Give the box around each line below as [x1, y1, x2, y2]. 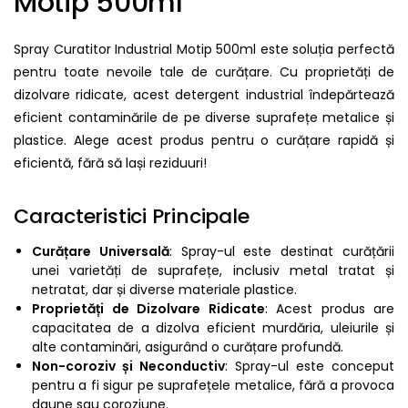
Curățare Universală [32, 241, 169, 260]
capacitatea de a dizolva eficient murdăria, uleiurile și [32, 318, 394, 337]
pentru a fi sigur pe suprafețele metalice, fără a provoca [32, 375, 394, 394]
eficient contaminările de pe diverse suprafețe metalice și [14, 108, 394, 127]
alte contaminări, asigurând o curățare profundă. [32, 337, 343, 356]
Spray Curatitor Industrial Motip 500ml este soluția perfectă [14, 40, 394, 59]
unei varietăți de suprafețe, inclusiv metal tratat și [32, 260, 394, 280]
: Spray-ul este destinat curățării [168, 241, 395, 260]
